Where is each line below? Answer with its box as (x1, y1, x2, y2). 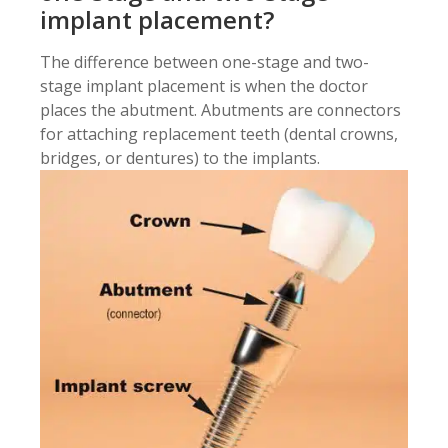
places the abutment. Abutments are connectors (40, 99, 401, 122)
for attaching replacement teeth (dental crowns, (40, 123, 398, 146)
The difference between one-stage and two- (40, 51, 369, 74)
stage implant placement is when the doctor (40, 75, 368, 98)
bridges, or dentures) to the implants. (40, 147, 320, 170)
